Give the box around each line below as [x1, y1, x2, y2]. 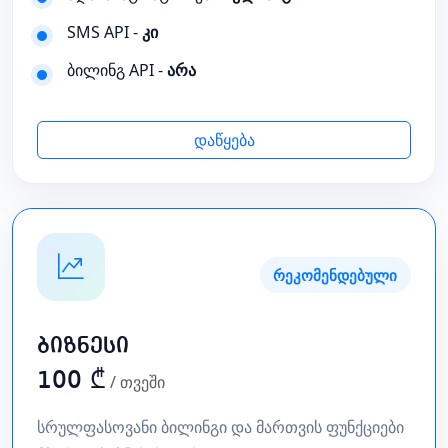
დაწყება [193, 128, 255, 151]
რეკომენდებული [273, 264, 398, 285]
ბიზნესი [37, 334, 129, 357]
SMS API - [67, 21, 143, 44]
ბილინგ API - [67, 59, 168, 82]
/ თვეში [110, 370, 165, 393]
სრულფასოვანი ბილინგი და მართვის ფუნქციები [37, 415, 404, 438]
